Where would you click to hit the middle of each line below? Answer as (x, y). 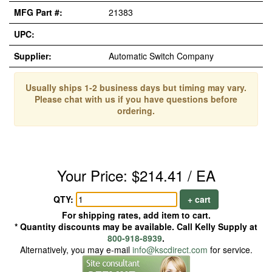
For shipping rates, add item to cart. (136, 215)
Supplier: (33, 56)
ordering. (136, 110)
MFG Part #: (38, 12)
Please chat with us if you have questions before (136, 99)
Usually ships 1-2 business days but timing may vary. (136, 87)
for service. (230, 250)
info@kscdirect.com (170, 250)
